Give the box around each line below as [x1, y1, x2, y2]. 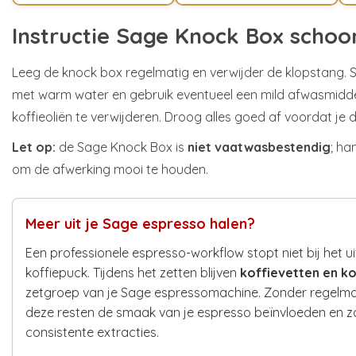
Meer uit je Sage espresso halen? [25, 214, 255, 233]
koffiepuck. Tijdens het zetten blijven [25, 264, 240, 281]
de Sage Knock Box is [56, 138, 188, 155]
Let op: [12, 138, 56, 155]
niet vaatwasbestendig [188, 138, 331, 155]
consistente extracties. [25, 323, 159, 340]
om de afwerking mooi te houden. [12, 161, 208, 177]
